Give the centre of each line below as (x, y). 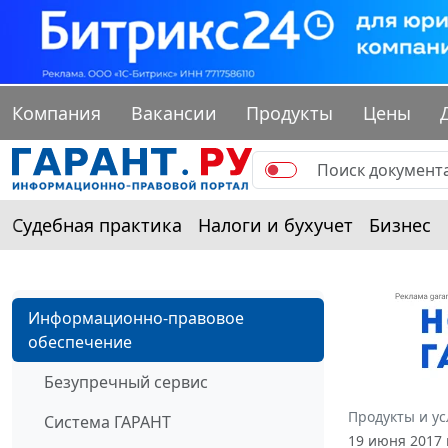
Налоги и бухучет (275, 225)
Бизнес (400, 225)
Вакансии (173, 113)
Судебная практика (97, 225)
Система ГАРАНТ (107, 422)
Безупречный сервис (126, 382)
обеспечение (80, 342)
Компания (56, 113)
